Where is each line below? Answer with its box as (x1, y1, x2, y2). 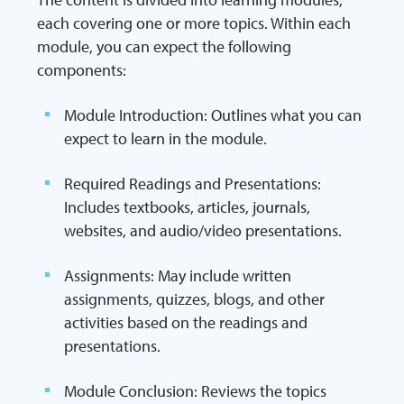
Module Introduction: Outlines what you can (64, 105, 362, 126)
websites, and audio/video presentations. (64, 220, 342, 242)
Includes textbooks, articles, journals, (64, 197, 310, 218)
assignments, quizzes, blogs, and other (64, 289, 325, 310)
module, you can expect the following (37, 36, 291, 58)
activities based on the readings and (64, 312, 308, 334)
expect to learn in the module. (64, 128, 267, 150)
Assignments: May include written (64, 265, 291, 287)
